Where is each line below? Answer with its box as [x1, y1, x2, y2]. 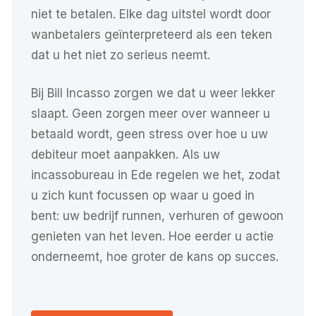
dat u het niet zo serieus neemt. [30, 47, 210, 62]
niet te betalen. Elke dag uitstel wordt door [30, 6, 271, 21]
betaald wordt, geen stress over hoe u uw [30, 127, 268, 142]
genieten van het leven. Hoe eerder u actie [30, 229, 274, 244]
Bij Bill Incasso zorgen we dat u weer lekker [30, 86, 275, 101]
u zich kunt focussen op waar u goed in [30, 188, 255, 203]
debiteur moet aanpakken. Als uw [30, 147, 220, 162]
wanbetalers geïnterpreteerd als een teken [30, 27, 272, 42]
